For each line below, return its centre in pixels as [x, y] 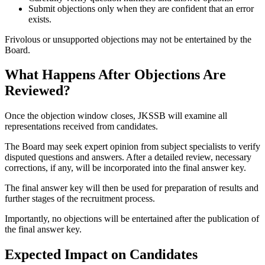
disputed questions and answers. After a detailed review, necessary [128, 157]
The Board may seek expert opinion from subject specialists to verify [132, 147]
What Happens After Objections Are [115, 75]
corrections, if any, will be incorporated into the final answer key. [125, 168]
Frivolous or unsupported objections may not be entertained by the [128, 39]
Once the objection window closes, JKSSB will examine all [116, 116]
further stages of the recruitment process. [80, 199]
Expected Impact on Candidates [101, 255]
